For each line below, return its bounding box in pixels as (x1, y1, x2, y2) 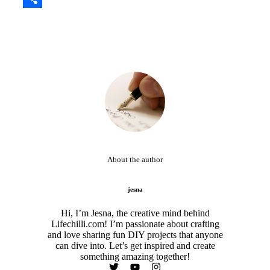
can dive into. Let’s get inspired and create (55, 240, 215, 251)
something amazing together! (80, 251, 190, 262)
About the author (107, 155, 163, 165)
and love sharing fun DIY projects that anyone (47, 230, 223, 240)
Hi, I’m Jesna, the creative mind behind (60, 208, 210, 219)
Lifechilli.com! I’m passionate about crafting (51, 219, 219, 230)
